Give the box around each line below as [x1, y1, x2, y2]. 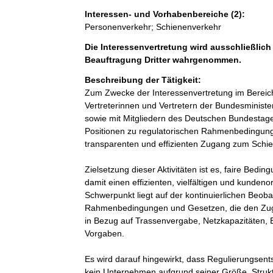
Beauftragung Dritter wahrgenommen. [84, 55, 241, 65]
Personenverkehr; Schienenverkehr [84, 22, 221, 32]
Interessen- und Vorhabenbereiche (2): [84, 9, 245, 19]
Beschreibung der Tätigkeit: [84, 75, 201, 85]
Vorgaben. [84, 229, 124, 238]
